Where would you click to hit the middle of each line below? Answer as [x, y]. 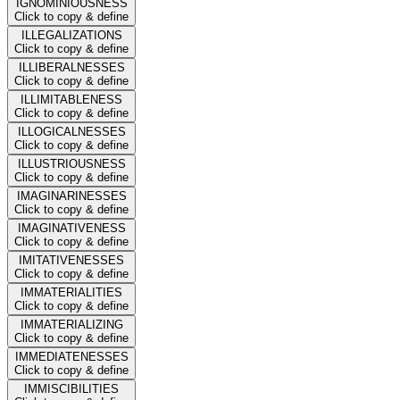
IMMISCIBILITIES [71, 388]
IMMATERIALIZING [71, 324]
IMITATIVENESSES [71, 260]
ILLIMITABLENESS [71, 99]
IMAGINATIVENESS [71, 228]
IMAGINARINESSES [71, 196]
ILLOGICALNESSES [71, 131]
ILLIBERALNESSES [71, 67]
